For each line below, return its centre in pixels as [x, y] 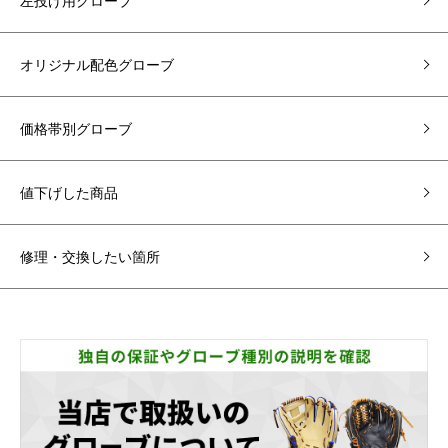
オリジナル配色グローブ [97, 64]
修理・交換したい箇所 [90, 256]
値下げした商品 [69, 192]
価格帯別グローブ [76, 128]
